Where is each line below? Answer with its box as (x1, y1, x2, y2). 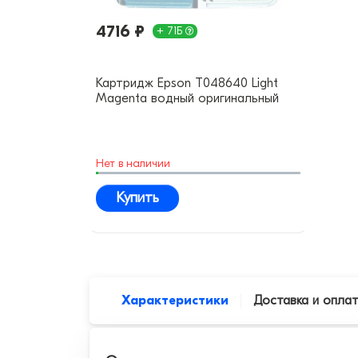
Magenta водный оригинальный (96, 91, 279, 106)
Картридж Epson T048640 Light (96, 76, 278, 91)
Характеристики (121, 293, 229, 308)
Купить (116, 189, 159, 207)
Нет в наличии (96, 157, 170, 171)
